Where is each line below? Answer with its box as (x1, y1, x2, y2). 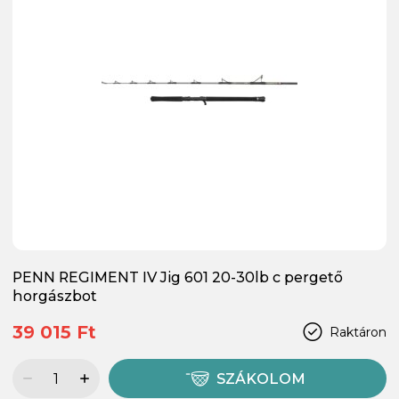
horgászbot (12, 288, 97, 305)
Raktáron (330, 323, 387, 340)
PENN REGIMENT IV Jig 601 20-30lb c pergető (12, 269, 343, 287)
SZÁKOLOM (216, 370, 306, 388)
